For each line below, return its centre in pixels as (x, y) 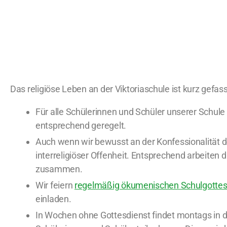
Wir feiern (55, 185)
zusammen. (59, 169)
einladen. (53, 199)
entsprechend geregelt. (81, 125)
